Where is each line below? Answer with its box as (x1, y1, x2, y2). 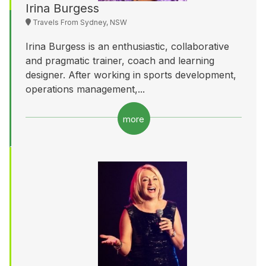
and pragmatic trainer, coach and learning (26, 54, 214, 66)
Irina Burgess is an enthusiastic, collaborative (26, 40, 229, 52)
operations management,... (26, 83, 145, 95)
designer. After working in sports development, (26, 68, 236, 81)
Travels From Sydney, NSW (31, 17, 127, 27)
